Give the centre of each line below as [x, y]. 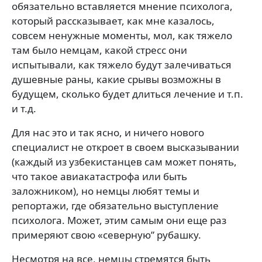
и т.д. [24, 108]
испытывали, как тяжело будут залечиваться [122, 65]
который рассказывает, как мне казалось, [113, 21]
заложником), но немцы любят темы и [106, 191]
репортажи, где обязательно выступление [115, 206]
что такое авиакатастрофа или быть [99, 176]
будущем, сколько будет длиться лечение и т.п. [127, 94]
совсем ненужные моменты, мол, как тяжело [122, 35]
